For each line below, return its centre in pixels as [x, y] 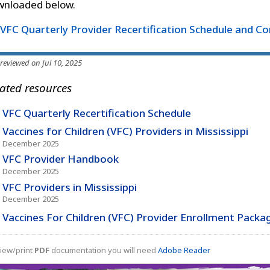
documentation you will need [104, 250]
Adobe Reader [184, 250]
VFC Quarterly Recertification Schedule [96, 113]
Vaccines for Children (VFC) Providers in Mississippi [125, 131]
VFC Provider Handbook [60, 159]
